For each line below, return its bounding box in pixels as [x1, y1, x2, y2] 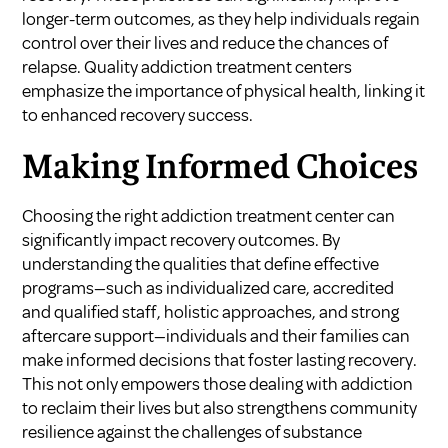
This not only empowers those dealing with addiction [22, 372, 414, 395]
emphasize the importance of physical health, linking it [22, 79, 426, 102]
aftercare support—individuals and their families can [22, 324, 411, 347]
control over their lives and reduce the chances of [22, 31, 389, 54]
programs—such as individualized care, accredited [22, 276, 395, 299]
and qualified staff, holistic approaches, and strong [22, 300, 400, 323]
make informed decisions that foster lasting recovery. [22, 348, 418, 371]
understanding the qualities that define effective [22, 252, 380, 275]
